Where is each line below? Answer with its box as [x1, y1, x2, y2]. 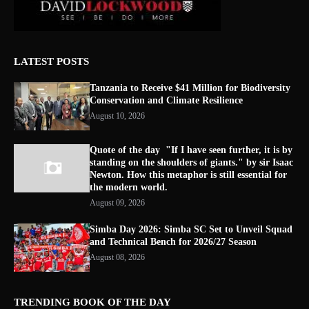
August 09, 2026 [90, 198, 145, 208]
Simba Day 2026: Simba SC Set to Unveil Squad [90, 224, 292, 235]
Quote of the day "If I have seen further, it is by [90, 145, 292, 155]
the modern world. [90, 182, 168, 192]
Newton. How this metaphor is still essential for [90, 170, 287, 180]
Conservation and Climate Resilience [90, 95, 243, 106]
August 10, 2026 [90, 111, 145, 121]
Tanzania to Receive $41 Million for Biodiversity [90, 83, 290, 93]
